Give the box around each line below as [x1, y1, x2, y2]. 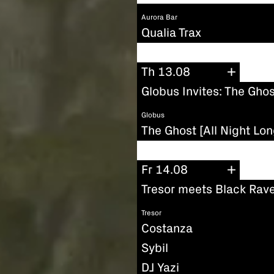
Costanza [141, 222, 193, 235]
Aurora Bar [141, 13, 177, 21]
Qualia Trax [141, 26, 201, 39]
